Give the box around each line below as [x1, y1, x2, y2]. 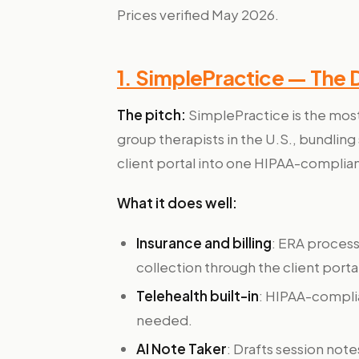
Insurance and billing [136, 234, 272, 252]
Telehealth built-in [136, 287, 259, 305]
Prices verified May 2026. [117, 6, 279, 23]
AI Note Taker [136, 340, 227, 357]
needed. [136, 311, 192, 329]
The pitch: [117, 106, 186, 123]
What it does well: [117, 194, 237, 212]
